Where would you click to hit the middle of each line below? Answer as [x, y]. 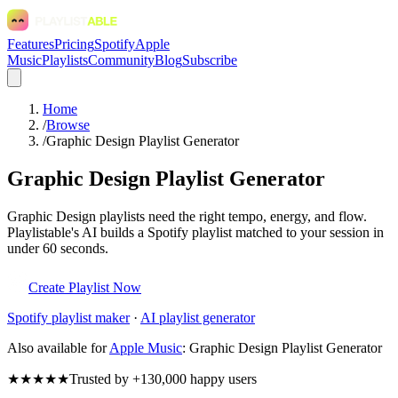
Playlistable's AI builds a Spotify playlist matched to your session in [195, 232]
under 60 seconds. [58, 248]
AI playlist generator [198, 317]
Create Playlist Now [85, 287]
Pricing [74, 44]
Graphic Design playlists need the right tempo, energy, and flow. [187, 216]
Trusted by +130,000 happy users [163, 378]
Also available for [57, 347]
